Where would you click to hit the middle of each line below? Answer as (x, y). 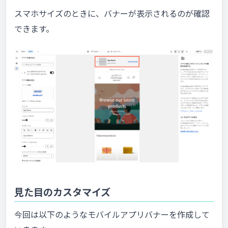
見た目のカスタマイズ (62, 192)
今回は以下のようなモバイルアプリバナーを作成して (112, 215)
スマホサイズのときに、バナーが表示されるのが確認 (112, 13)
